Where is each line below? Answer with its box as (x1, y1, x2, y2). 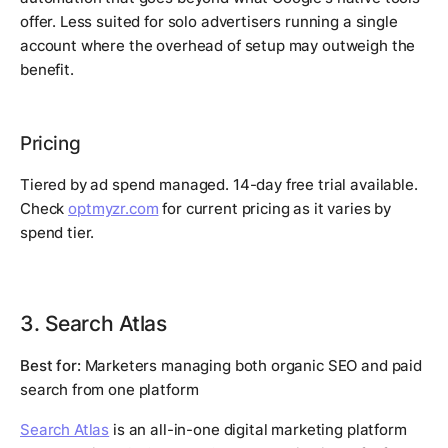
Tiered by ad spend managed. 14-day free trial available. (20, 175, 418, 195)
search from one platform (20, 380, 199, 400)
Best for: (20, 356, 81, 376)
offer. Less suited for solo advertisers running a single (20, 12, 398, 32)
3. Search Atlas (20, 310, 167, 337)
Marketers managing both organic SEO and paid (80, 356, 422, 376)
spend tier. (20, 223, 95, 243)
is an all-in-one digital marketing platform (109, 420, 407, 440)
